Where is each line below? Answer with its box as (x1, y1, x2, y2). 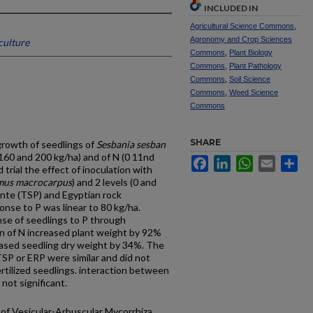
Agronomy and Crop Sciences (190, 35, 292, 43)
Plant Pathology (229, 61, 282, 70)
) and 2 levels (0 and (72, 176, 156, 188)
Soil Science (229, 75, 270, 83)
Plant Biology (229, 48, 272, 57)
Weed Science (229, 88, 278, 96)
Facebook (208, 155, 252, 166)
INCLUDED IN (204, 3, 258, 13)
